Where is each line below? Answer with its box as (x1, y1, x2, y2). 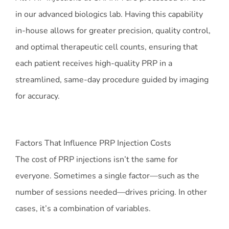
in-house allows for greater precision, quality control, (15, 25, 211, 37)
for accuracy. (15, 90, 60, 102)
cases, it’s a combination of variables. (15, 203, 151, 215)
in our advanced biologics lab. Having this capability (15, 9, 203, 20)
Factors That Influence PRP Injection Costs (15, 138, 171, 149)
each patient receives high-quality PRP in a (15, 58, 172, 70)
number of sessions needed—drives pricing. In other (15, 187, 207, 198)
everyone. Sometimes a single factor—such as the (15, 170, 199, 182)
